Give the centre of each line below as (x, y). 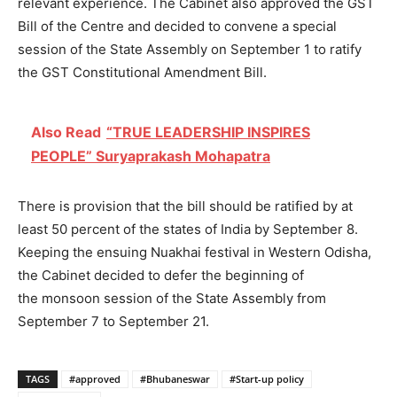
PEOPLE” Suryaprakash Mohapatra (151, 156)
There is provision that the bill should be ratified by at (185, 206)
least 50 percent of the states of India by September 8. (188, 230)
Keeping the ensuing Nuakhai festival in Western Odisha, (195, 253)
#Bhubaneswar (175, 379)
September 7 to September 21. (113, 322)
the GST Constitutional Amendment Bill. (142, 73)
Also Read (66, 132)
